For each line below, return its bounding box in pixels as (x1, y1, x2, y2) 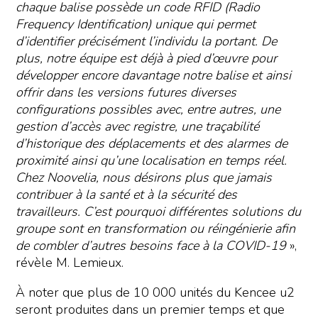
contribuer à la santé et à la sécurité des (16, 186, 238, 204)
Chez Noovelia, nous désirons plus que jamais (16, 169, 273, 187)
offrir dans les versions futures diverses (16, 84, 237, 102)
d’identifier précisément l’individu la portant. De (16, 33, 278, 50)
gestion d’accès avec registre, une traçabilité (16, 118, 260, 136)
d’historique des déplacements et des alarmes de (16, 135, 288, 153)
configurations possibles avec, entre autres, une (16, 101, 281, 119)
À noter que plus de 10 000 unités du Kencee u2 (16, 284, 295, 302)
